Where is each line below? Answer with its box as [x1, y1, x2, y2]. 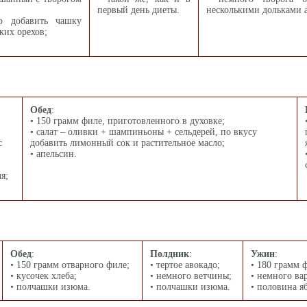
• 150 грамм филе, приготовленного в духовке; [30, 116, 225, 126]
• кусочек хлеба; [10, 271, 77, 281]
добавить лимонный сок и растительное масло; [30, 138, 225, 148]
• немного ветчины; [150, 271, 232, 281]
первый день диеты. [97, 5, 180, 15]
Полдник [150, 249, 189, 259]
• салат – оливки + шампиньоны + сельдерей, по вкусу [30, 127, 257, 137]
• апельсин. [30, 149, 77, 159]
